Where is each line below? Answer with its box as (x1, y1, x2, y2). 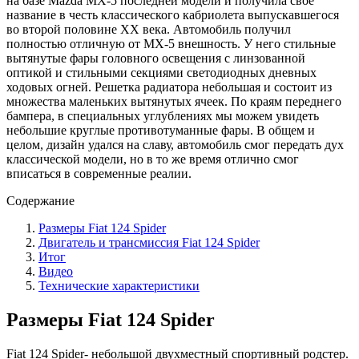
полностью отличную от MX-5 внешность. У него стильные (6, 36, 336, 50)
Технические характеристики (38, 278, 200, 292)
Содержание (6, 193, 75, 208)
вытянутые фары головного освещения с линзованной (6, 50, 305, 65)
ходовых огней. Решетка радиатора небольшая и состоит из (6, 79, 332, 94)
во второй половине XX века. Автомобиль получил (6, 22, 291, 36)
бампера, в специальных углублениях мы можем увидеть (6, 108, 319, 123)
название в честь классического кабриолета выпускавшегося (6, 7, 339, 22)
